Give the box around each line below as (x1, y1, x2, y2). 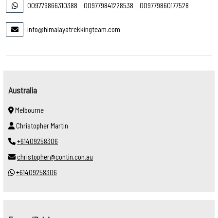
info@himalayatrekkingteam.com (27, 24, 120, 34)
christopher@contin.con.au (17, 152, 93, 161)
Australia (8, 84, 37, 95)
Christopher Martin (15, 121, 68, 130)
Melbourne (14, 105, 44, 114)
